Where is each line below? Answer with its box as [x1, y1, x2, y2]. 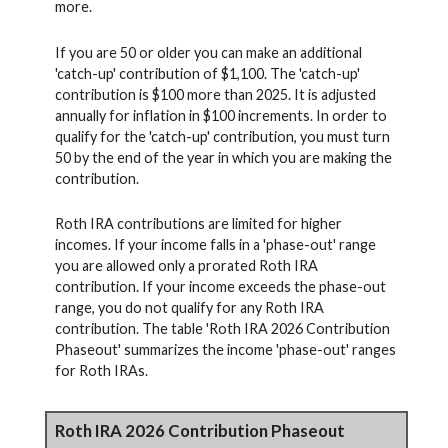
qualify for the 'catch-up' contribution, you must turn [55, 127, 390, 145]
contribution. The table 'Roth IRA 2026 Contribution [55, 320, 390, 338]
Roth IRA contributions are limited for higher [55, 215, 342, 233]
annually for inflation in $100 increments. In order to [55, 106, 387, 124]
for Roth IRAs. [55, 362, 148, 380]
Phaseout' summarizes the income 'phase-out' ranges [55, 341, 396, 359]
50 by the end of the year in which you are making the [55, 148, 392, 166]
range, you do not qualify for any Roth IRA [55, 299, 324, 317]
